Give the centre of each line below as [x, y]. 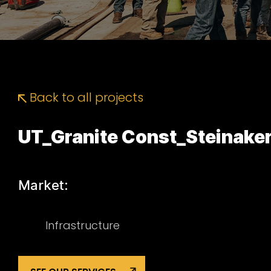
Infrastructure [83, 225]
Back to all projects [85, 97]
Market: [43, 185]
